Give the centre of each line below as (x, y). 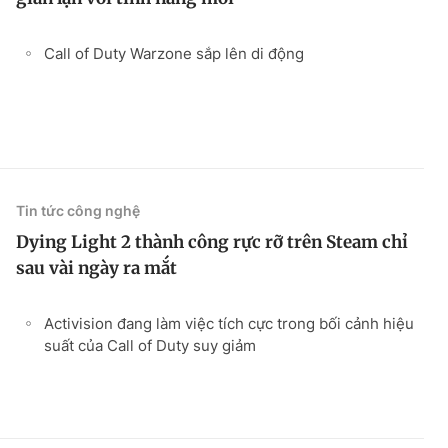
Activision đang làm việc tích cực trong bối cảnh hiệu (229, 323)
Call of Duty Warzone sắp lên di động (174, 53)
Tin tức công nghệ (78, 210)
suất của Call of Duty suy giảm (150, 345)
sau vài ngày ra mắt (96, 267)
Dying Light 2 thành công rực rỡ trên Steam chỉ (212, 241)
